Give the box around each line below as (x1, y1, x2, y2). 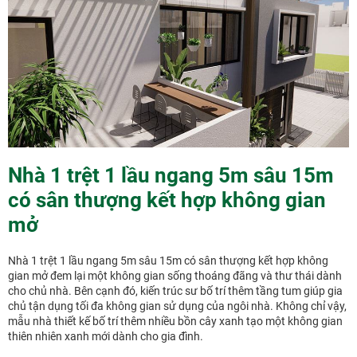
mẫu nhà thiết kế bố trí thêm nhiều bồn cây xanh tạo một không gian (8, 315, 343, 328)
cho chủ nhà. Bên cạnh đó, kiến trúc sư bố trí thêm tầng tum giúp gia (8, 284, 343, 298)
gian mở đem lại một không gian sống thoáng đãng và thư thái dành (8, 269, 342, 283)
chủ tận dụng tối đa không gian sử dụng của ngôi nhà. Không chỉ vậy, (8, 300, 347, 313)
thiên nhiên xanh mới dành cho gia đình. (8, 330, 203, 343)
